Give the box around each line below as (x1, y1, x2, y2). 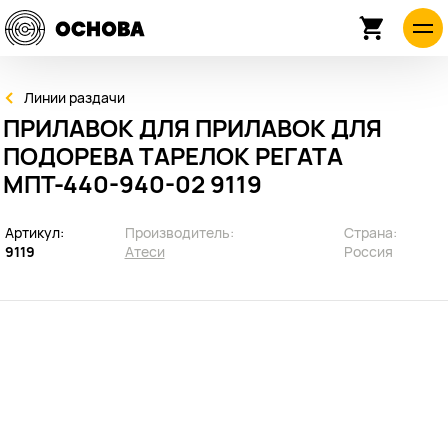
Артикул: (5, 223, 64, 242)
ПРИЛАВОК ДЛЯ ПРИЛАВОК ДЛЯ (3, 111, 382, 144)
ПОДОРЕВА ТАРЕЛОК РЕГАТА (3, 139, 343, 172)
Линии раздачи (24, 88, 125, 107)
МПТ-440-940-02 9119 (3, 167, 262, 200)
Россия (343, 242, 396, 261)
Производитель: (124, 223, 234, 242)
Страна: (343, 223, 397, 242)
